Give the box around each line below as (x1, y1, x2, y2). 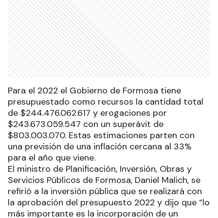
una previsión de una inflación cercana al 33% (8, 141, 191, 152)
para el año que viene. (8, 152, 95, 163)
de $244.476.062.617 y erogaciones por (8, 107, 167, 119)
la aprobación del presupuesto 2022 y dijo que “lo (8, 197, 210, 208)
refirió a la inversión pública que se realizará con (8, 185, 202, 197)
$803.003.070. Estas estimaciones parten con (8, 129, 195, 141)
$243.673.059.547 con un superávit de (8, 118, 163, 130)
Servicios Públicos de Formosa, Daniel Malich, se (8, 174, 200, 186)
